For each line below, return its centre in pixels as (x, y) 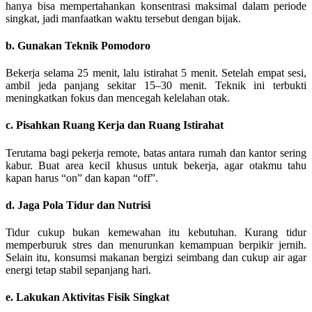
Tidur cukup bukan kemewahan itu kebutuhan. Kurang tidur (156, 233)
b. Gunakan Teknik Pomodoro (78, 45)
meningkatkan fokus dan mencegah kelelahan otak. (118, 98)
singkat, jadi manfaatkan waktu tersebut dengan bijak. (123, 18)
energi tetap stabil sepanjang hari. (78, 270)
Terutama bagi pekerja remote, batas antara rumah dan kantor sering (156, 153)
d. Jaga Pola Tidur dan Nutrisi (78, 205)
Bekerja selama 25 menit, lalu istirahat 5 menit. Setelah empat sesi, (156, 73)
